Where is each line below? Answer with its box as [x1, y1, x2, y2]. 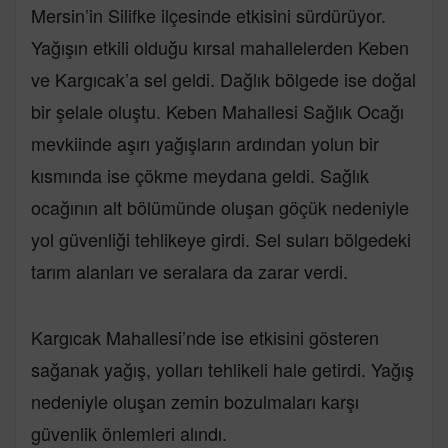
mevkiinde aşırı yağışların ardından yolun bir [31, 129, 379, 156]
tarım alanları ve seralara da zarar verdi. [31, 257, 348, 284]
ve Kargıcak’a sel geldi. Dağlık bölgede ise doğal [31, 65, 416, 92]
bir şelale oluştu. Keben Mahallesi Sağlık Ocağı [31, 97, 404, 124]
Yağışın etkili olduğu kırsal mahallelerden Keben [31, 33, 409, 60]
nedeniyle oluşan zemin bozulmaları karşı [31, 387, 359, 414]
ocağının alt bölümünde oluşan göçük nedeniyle [31, 193, 409, 220]
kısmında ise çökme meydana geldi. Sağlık [31, 161, 369, 188]
